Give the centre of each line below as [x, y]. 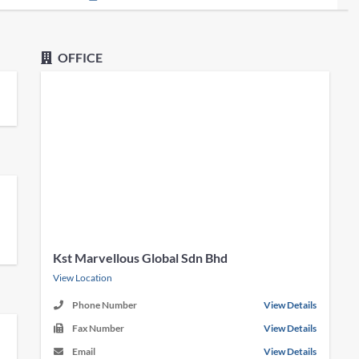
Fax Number [99, 328]
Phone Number [105, 305]
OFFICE [79, 57]
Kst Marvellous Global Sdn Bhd [141, 258]
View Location [83, 278]
